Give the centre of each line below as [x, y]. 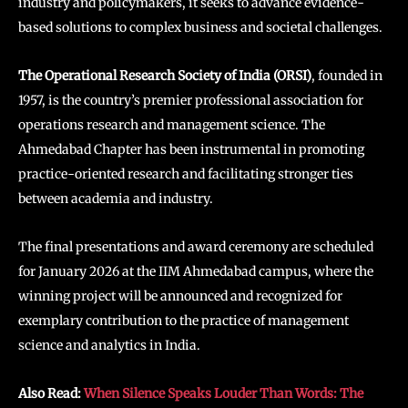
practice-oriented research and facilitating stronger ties [186, 173]
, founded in [347, 75]
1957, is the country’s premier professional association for [191, 100]
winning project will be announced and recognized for [180, 296]
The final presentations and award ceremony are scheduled [196, 246]
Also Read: [51, 393]
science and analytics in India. [109, 345]
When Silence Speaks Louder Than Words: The [224, 393]
